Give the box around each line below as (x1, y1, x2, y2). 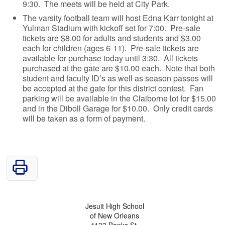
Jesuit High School (85, 200, 144, 211)
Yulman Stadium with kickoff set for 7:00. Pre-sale (23, 22, 201, 34)
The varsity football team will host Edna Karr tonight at (23, 12, 214, 24)
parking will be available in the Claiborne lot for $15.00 (23, 92, 216, 104)
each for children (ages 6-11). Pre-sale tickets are (23, 42, 199, 54)
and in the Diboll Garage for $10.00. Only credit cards (23, 102, 213, 114)
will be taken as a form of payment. (23, 112, 146, 124)
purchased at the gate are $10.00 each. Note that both (23, 62, 215, 74)
